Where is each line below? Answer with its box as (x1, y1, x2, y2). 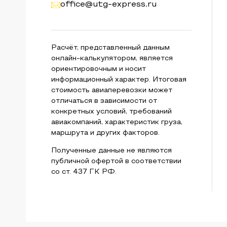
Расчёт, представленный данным (51, 45, 170, 51)
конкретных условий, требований (51, 108, 172, 115)
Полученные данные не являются (51, 147, 172, 154)
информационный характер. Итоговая (51, 77, 186, 83)
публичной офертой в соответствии (51, 158, 181, 165)
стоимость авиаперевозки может (51, 87, 172, 94)
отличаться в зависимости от (51, 98, 157, 104)
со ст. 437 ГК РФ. (51, 169, 117, 175)
